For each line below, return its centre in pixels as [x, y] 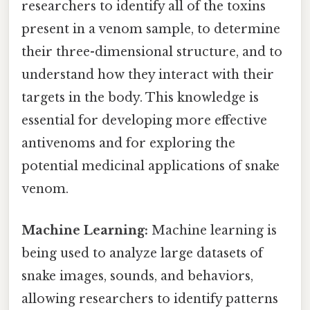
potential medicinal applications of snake [151, 166]
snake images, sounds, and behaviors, [137, 276]
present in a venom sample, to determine [151, 29]
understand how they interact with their [148, 75]
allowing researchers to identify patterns [150, 299]
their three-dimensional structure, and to [152, 52]
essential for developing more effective [144, 121]
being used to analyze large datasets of [142, 253]
